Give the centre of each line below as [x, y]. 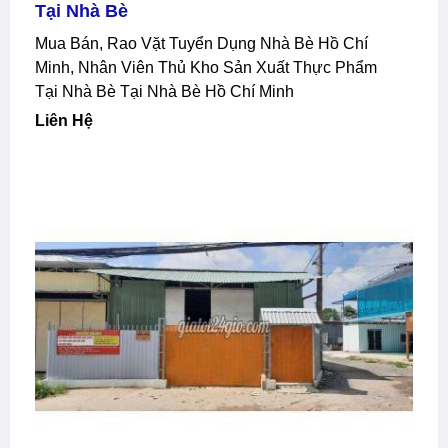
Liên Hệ [69, 120]
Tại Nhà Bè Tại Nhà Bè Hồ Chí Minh [164, 91]
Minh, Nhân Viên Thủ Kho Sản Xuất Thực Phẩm [206, 67]
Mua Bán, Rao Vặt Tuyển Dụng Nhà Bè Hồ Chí [41, 43]
